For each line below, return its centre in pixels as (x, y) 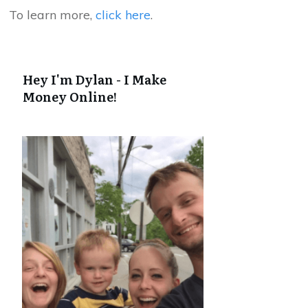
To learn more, (52, 15)
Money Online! (70, 97)
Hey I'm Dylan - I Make (95, 79)
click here (123, 15)
